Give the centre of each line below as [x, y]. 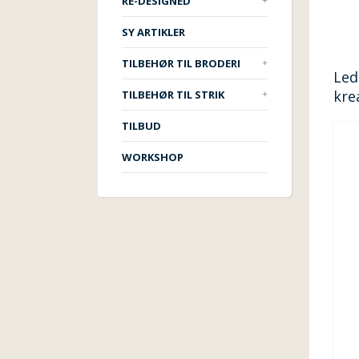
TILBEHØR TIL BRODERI [181, 63]
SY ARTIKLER [153, 32]
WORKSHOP [153, 157]
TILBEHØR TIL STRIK [173, 95]
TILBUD [141, 126]
